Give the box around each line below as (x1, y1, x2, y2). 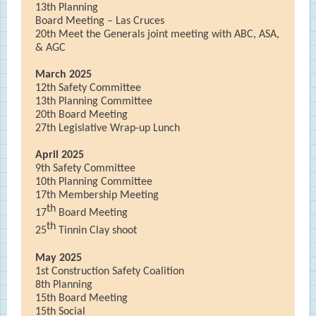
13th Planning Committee (35, 96, 152, 107)
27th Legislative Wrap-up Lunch (35, 123, 180, 134)
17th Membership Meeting (35, 190, 159, 201)
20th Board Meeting (35, 109, 128, 121)
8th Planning (35, 279, 92, 291)
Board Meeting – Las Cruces (35, 16, 164, 27)
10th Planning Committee (35, 176, 152, 188)
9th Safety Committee (35, 163, 135, 174)
